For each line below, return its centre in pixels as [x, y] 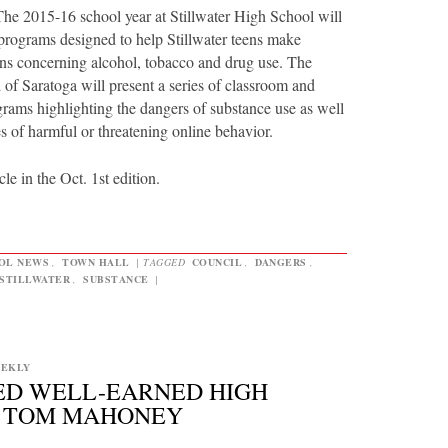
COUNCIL [216, 262]
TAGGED [166, 262]
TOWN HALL [96, 262]
